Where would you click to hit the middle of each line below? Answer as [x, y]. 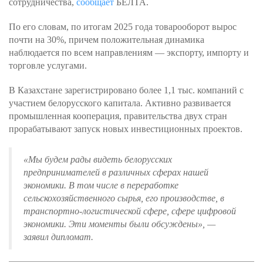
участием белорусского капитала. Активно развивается [120, 103]
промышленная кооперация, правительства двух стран [118, 116]
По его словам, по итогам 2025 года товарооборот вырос [123, 27]
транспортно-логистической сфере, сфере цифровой [130, 211]
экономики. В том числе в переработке [101, 185]
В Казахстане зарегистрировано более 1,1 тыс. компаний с [126, 90]
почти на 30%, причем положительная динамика [107, 40]
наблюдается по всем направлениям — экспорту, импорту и [129, 53]
